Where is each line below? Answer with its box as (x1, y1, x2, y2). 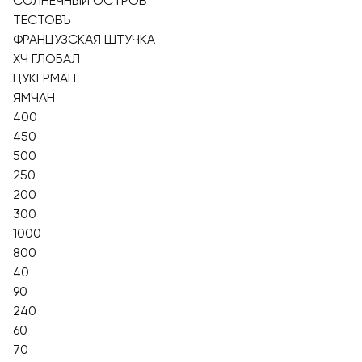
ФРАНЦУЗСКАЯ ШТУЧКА (13, 32, 155, 47)
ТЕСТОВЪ (13, 12, 71, 27)
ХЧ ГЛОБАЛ (13, 51, 80, 66)
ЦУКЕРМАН (13, 70, 76, 86)
